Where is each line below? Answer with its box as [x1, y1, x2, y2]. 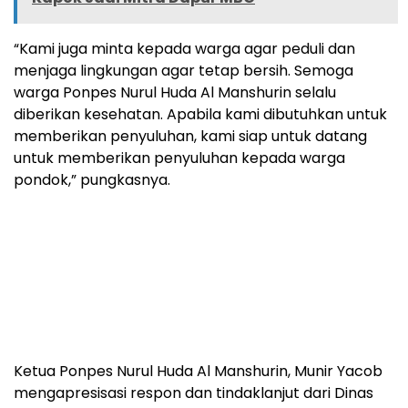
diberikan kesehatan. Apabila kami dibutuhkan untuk [14, 103, 387, 125]
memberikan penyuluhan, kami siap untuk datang [14, 125, 367, 147]
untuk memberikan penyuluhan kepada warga [14, 147, 345, 168]
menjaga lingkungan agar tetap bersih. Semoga [14, 59, 353, 81]
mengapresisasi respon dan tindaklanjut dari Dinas [14, 382, 373, 403]
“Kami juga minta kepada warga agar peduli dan [14, 37, 355, 59]
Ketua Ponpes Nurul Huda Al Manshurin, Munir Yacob [14, 360, 382, 382]
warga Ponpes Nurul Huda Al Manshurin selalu [14, 81, 336, 103]
